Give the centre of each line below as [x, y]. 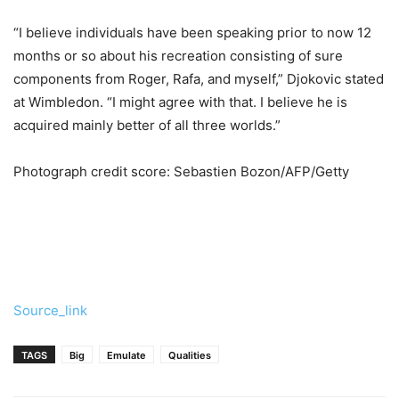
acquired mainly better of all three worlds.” [147, 125]
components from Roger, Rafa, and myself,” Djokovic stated [199, 78]
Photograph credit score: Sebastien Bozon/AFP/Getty [181, 171]
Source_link [50, 310]
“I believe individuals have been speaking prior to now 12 [192, 32]
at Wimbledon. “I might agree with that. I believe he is [180, 102]
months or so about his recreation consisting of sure [178, 55]
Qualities [190, 355]
